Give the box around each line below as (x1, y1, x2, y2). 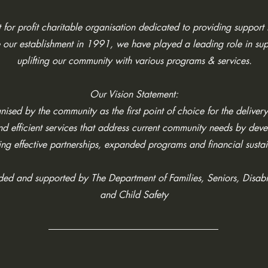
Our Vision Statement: (90, 88, 178, 100)
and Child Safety (100, 188, 168, 201)
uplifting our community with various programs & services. (16, 54, 252, 67)
